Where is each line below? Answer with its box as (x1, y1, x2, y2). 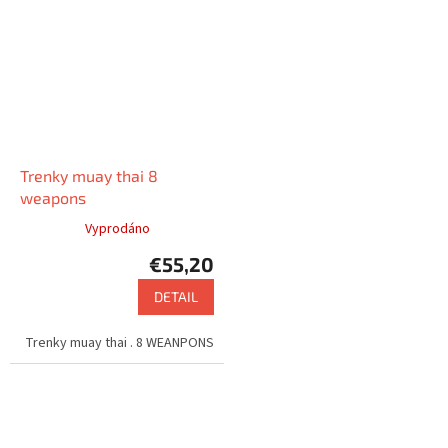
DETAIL (154, 287, 198, 305)
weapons (20, 187, 86, 207)
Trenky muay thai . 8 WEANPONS (25, 332, 214, 353)
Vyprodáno (84, 218, 150, 239)
